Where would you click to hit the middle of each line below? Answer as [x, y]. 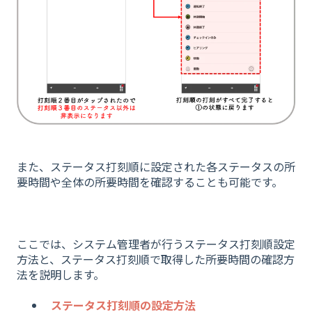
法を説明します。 [61, 274]
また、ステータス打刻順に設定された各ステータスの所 [156, 166]
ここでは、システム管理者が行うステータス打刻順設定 [156, 243]
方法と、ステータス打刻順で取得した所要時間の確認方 [156, 259]
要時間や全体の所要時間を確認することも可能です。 [150, 181]
